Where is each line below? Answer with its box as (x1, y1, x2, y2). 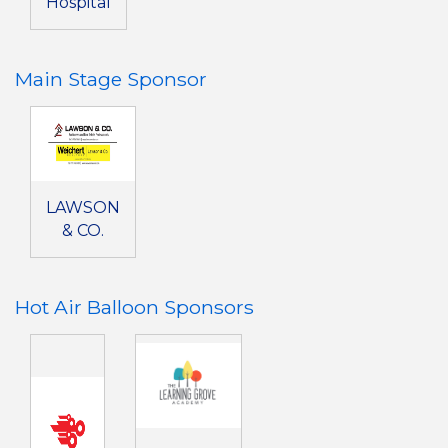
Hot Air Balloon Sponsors (15, 295, 254, 320)
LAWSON (46, 198, 120, 218)
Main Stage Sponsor (15, 66, 207, 91)
